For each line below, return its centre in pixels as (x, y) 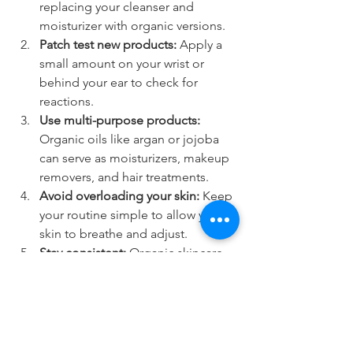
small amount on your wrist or (123, 64)
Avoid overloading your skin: (119, 196)
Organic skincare (176, 253)
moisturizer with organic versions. (132, 26)
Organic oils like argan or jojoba (131, 139)
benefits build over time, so (118, 272)
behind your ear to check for (120, 83)
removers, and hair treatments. (124, 177)
